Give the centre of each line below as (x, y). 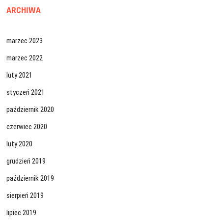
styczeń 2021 (26, 93)
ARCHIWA (24, 10)
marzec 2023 (25, 41)
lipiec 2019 (22, 213)
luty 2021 (20, 75)
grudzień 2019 (26, 161)
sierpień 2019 (25, 196)
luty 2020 (20, 144)
